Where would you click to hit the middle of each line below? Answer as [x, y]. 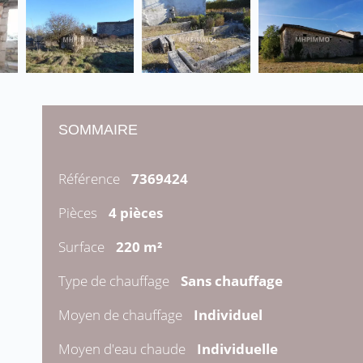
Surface [83, 247]
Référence [91, 179]
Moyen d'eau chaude [124, 349]
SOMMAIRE [98, 130]
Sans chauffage [232, 281]
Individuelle [237, 349]
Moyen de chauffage [122, 315]
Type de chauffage [115, 281]
